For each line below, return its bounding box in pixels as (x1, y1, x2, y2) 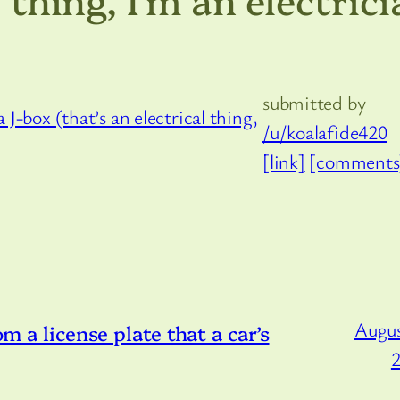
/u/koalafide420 (262, 119, 387, 146)
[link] (262, 148, 305, 175)
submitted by (262, 89, 366, 116)
